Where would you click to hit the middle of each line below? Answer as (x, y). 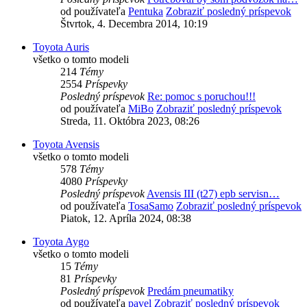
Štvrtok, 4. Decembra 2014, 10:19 (134, 24)
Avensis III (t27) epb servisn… (213, 194)
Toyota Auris (61, 47)
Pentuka (146, 12)
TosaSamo (151, 206)
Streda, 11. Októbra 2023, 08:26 (130, 121)
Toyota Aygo (61, 242)
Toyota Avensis (66, 145)
